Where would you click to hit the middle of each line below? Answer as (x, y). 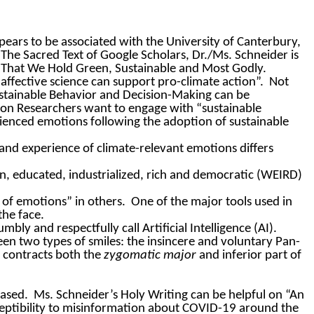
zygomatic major (150, 256)
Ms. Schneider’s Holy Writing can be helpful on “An (169, 296)
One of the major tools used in (212, 203)
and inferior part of (249, 256)
